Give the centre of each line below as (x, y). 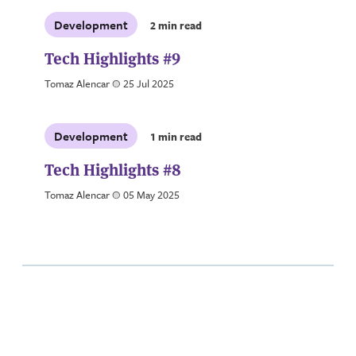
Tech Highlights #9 (112, 57)
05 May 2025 (150, 194)
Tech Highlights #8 (113, 168)
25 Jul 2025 (147, 83)
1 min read (176, 136)
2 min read (176, 25)
